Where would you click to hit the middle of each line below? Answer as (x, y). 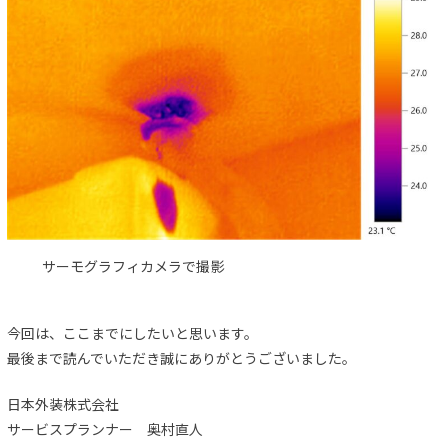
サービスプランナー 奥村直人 (105, 428)
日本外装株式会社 (63, 403)
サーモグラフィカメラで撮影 (132, 265)
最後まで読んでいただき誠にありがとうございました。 (181, 357)
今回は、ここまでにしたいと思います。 (132, 332)
